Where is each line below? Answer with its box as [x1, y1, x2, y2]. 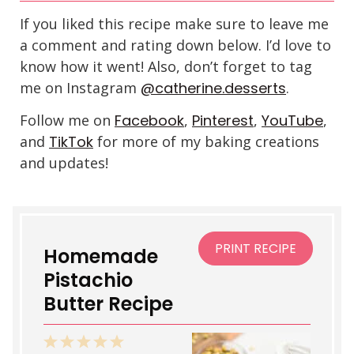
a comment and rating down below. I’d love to [20, 36, 331, 55]
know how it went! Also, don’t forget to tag [20, 57, 312, 77]
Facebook [115, 111, 184, 131]
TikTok [49, 132, 93, 153]
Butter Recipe [43, 291, 173, 318]
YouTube [262, 111, 323, 131]
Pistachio [43, 267, 133, 294]
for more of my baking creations [93, 132, 319, 152]
